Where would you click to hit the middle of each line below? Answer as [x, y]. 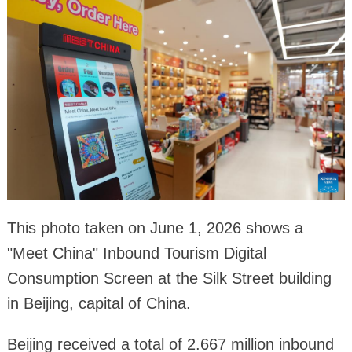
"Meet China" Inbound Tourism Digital [136, 253]
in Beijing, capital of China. [99, 303]
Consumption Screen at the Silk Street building [169, 278]
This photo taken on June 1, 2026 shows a [155, 227]
